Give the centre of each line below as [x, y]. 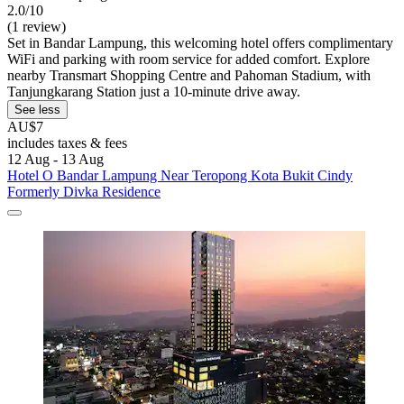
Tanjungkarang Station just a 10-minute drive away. [154, 91]
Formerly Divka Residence [84, 191]
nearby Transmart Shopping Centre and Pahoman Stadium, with [189, 75]
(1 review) [37, 26]
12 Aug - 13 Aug [55, 159]
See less [37, 109]
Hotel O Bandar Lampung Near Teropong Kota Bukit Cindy [180, 175]
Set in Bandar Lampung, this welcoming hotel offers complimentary [200, 42]
